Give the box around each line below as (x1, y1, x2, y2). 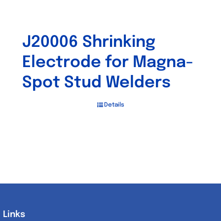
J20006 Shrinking (22, 35, 155, 51)
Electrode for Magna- (22, 55, 193, 71)
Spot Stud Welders (22, 75, 171, 91)
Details (104, 102, 124, 108)
